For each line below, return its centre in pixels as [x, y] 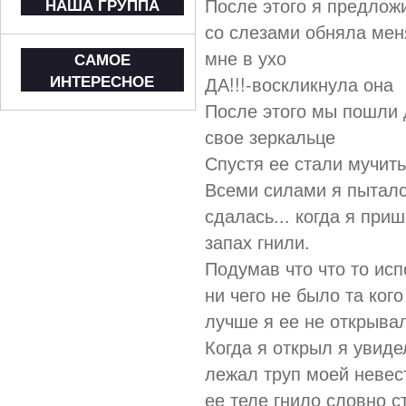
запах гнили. [257, 242]
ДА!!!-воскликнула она [299, 84]
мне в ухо [246, 58]
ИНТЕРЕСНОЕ [102, 81]
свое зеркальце [270, 136]
